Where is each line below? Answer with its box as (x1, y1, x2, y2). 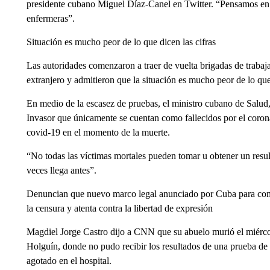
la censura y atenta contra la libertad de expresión (26, 203, 213, 213)
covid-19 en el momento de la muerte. (26, 127, 170, 137)
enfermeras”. (26, 13, 75, 24)
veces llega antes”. (26, 165, 96, 175)
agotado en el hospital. (26, 256, 111, 266)
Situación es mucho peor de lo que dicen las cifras (26, 37, 216, 47)
